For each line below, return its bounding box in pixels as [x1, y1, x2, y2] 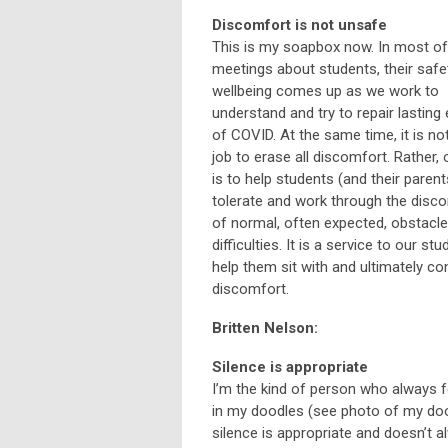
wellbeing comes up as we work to [212, 82, 439, 101]
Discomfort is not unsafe [212, 16, 387, 35]
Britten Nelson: [212, 319, 326, 338]
